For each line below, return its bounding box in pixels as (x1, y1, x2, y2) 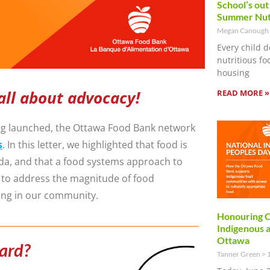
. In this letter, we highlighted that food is (2, 138, 187, 152)
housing (217, 66, 250, 78)
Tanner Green (217, 249, 262, 259)
